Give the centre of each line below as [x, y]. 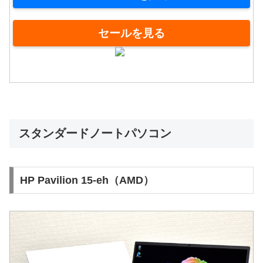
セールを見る [131, 33]
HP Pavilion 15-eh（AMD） [87, 181]
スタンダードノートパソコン [95, 133]
